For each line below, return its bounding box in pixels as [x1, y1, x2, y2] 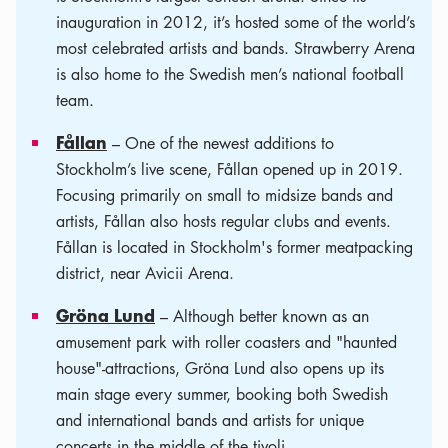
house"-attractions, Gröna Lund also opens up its [56, 357, 384, 379]
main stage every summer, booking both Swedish [56, 383, 388, 405]
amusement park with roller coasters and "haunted [56, 331, 397, 353]
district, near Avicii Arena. [56, 262, 234, 284]
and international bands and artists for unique [56, 409, 364, 431]
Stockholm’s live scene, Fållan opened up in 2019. [56, 158, 403, 180]
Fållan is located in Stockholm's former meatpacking [56, 236, 413, 258]
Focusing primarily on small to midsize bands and [56, 184, 393, 206]
